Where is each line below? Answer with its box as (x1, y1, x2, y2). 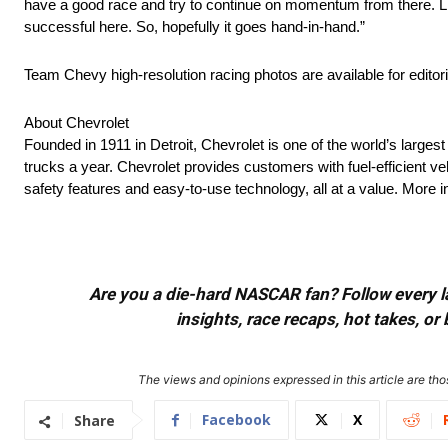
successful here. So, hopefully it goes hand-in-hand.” (24, 18, 365, 36)
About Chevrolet (24, 114, 129, 132)
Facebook (202, 410, 271, 430)
